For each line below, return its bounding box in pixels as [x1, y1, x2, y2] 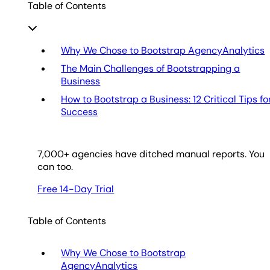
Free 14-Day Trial [37, 182, 115, 195]
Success [61, 105, 98, 118]
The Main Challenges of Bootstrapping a [61, 61, 240, 75]
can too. [37, 160, 74, 173]
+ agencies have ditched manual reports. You [64, 147, 265, 160]
